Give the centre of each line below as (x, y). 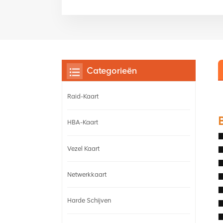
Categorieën (112, 70)
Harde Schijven (89, 200)
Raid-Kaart (83, 97)
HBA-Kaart (83, 122)
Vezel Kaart (83, 148)
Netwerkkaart (87, 174)
